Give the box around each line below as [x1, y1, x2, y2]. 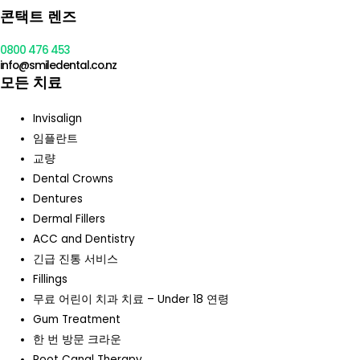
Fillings [33, 272, 68, 288]
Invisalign [33, 111, 83, 127]
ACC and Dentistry [33, 231, 136, 247]
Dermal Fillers [33, 211, 106, 227]
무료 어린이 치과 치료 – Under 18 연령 [33, 292, 230, 308]
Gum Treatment [33, 312, 121, 328]
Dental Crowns [33, 171, 114, 187]
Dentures [33, 191, 84, 207]
